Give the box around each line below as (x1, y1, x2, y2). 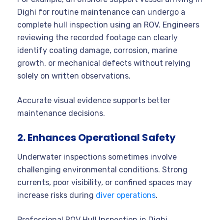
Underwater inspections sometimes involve (17, 152, 177, 162)
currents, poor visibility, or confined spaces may (17, 177, 192, 187)
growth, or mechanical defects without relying (17, 58, 191, 68)
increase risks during (17, 190, 96, 200)
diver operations (96, 190, 156, 200)
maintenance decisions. (17, 108, 105, 118)
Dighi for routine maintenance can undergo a (17, 7, 185, 17)
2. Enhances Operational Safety (17, 130, 176, 144)
